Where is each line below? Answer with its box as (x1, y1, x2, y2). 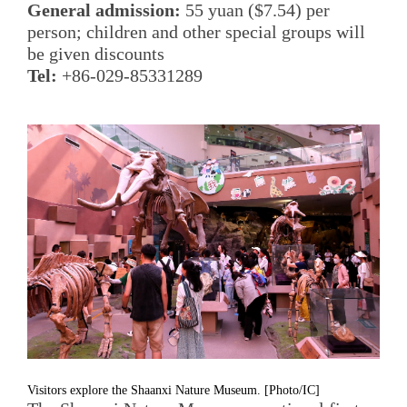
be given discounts (27, 44, 164, 65)
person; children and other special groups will (27, 22, 365, 43)
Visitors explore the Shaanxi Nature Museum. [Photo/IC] (27, 382, 320, 397)
